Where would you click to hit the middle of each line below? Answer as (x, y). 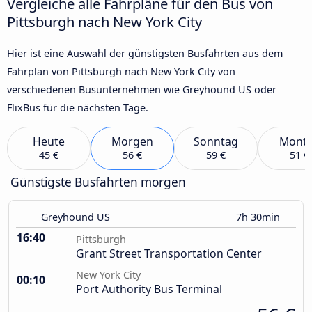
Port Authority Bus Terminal (149, 289)
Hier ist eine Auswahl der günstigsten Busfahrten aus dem (145, 53)
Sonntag (216, 142)
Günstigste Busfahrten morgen (98, 182)
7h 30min (259, 217)
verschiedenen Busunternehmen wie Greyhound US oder (142, 89)
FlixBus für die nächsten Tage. (78, 107)
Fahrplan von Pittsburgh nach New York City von (121, 71)
